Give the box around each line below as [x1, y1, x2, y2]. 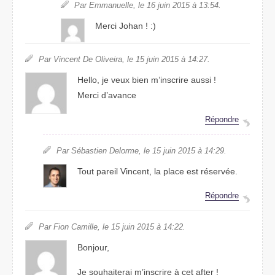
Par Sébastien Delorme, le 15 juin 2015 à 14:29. [56, 146, 227, 155]
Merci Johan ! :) [95, 21, 156, 31]
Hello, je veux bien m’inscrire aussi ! [77, 75, 217, 85]
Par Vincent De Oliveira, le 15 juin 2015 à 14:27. [39, 54, 210, 64]
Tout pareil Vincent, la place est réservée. [77, 166, 238, 177]
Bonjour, [77, 242, 110, 253]
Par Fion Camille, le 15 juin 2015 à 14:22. [39, 222, 185, 232]
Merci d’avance [77, 90, 137, 101]
